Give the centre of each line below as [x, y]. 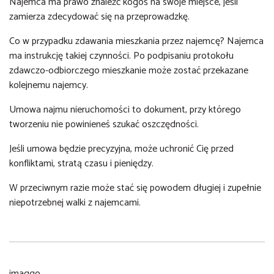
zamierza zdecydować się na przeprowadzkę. [101, 17]
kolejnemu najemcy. [50, 85]
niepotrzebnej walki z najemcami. [76, 203]
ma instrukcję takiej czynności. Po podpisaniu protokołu [121, 56]
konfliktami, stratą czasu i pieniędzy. [83, 164]
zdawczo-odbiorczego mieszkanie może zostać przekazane [129, 71]
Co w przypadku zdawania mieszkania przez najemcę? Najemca [136, 41]
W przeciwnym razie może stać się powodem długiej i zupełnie [135, 188]
